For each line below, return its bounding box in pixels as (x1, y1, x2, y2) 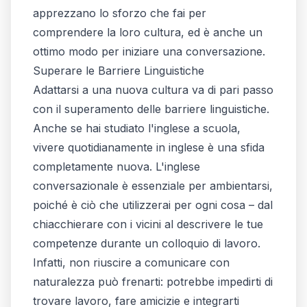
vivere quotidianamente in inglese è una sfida (33, 140, 265, 154)
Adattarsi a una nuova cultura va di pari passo (33, 82, 273, 97)
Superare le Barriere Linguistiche (33, 63, 204, 77)
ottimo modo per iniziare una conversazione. (33, 44, 265, 58)
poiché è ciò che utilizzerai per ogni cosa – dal (33, 197, 273, 212)
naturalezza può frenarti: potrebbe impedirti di (33, 274, 273, 288)
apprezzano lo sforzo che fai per (33, 5, 206, 20)
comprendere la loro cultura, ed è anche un (33, 25, 262, 39)
